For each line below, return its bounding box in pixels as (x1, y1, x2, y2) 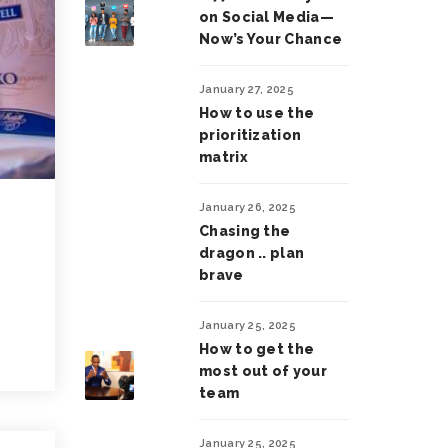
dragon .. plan (199, 245, 305, 261)
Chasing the (199, 223, 291, 239)
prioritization (199, 127, 302, 143)
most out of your (199, 363, 327, 379)
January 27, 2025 (199, 83, 294, 96)
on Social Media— (199, 9, 334, 25)
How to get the (199, 341, 315, 357)
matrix (199, 149, 248, 165)
